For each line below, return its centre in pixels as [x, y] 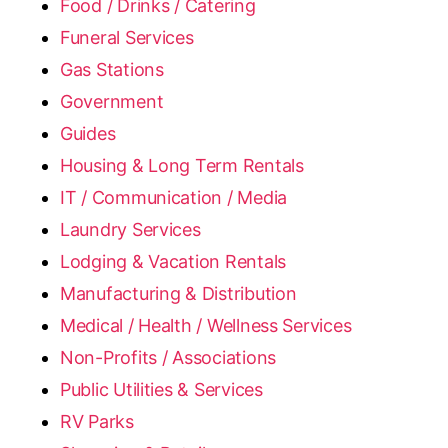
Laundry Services [130, 229]
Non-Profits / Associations [168, 357]
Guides [88, 133]
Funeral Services [127, 37]
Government [112, 101]
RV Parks [97, 421]
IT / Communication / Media [173, 197]
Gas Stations [112, 69]
